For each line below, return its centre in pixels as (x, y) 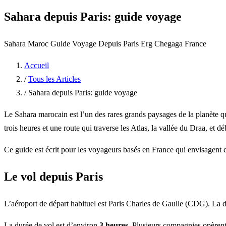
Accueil (37, 65)
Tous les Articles (54, 79)
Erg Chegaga (163, 43)
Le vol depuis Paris (53, 176)
